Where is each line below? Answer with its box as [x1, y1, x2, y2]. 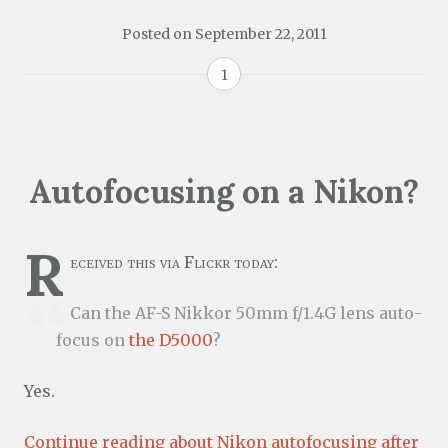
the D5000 [129, 329, 213, 350]
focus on [56, 329, 129, 350]
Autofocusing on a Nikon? [29, 170, 419, 212]
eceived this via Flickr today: [70, 251, 278, 272]
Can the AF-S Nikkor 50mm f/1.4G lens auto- [70, 302, 422, 323]
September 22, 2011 [194, 24, 327, 43]
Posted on [121, 24, 195, 43]
